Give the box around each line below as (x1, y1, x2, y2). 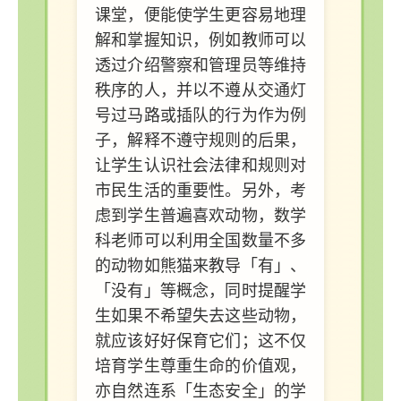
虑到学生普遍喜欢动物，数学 (95, 206, 306, 225)
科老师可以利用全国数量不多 (95, 231, 306, 250)
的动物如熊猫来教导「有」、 (95, 256, 306, 275)
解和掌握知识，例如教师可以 (95, 30, 306, 49)
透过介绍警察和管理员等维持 (95, 55, 306, 74)
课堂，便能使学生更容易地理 (95, 5, 306, 24)
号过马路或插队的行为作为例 (95, 106, 306, 124)
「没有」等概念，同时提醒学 (95, 281, 306, 300)
